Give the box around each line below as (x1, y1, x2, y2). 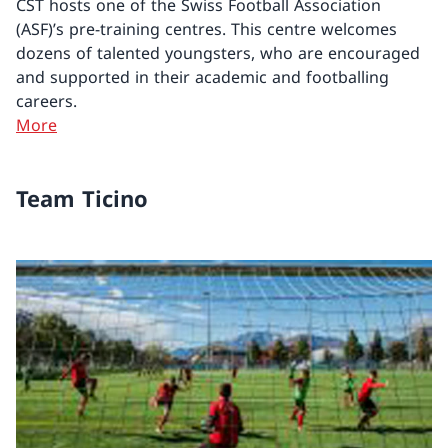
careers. (16, 90, 77, 113)
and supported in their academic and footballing (16, 66, 389, 89)
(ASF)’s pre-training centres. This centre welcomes (16, 18, 397, 41)
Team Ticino (16, 183, 148, 214)
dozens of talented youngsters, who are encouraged (16, 42, 420, 65)
